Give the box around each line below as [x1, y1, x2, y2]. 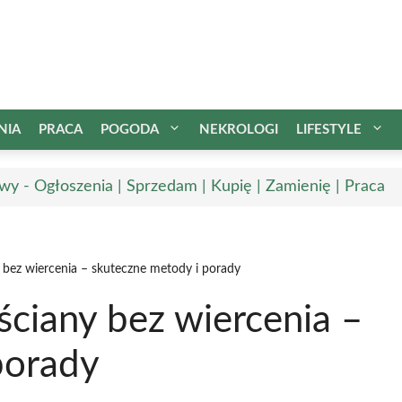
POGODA [100, 122, 159, 136]
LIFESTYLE [296, 122, 362, 136]
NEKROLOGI [199, 122, 278, 136]
